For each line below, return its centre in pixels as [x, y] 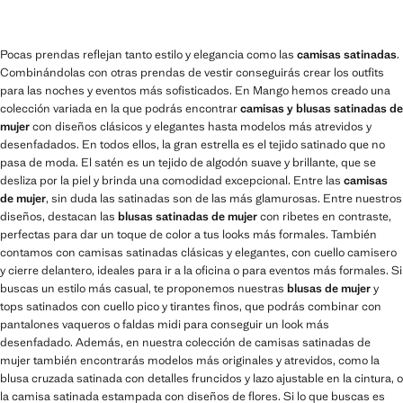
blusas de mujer [329, 288]
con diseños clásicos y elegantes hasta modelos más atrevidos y [201, 126]
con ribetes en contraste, [324, 216]
